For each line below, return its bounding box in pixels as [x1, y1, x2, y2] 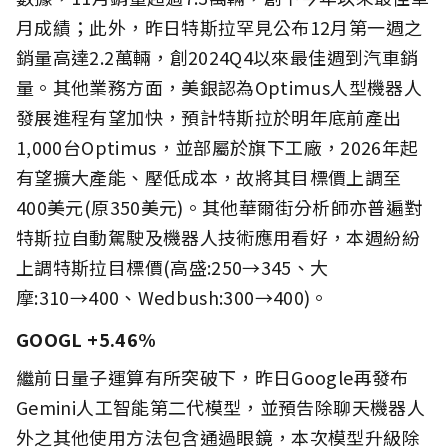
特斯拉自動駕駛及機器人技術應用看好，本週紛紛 [16, 223, 420, 250]
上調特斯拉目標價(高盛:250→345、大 [16, 253, 329, 280]
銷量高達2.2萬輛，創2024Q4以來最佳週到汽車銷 [16, 43, 419, 70]
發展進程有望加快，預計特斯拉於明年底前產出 [16, 103, 402, 130]
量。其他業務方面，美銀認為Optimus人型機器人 [16, 73, 422, 100]
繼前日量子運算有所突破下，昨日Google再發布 [16, 363, 409, 390]
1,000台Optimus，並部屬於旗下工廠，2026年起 [16, 133, 419, 160]
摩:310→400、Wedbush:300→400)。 [16, 283, 329, 310]
